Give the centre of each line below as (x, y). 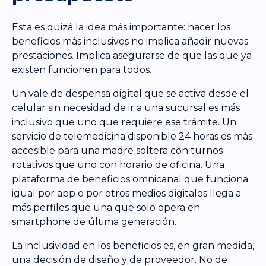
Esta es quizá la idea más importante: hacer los (121, 27)
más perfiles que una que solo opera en (106, 208)
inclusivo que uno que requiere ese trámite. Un (124, 122)
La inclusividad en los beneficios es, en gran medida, (133, 246)
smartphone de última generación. (94, 222)
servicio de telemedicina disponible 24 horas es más (132, 137)
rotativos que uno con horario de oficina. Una (118, 165)
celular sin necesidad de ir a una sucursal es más (126, 108)
